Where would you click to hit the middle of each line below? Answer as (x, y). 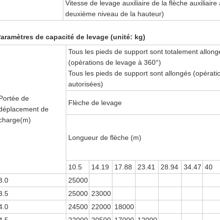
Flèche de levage (95, 103)
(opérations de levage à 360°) (115, 62)
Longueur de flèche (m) (105, 137)
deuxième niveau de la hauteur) (115, 14)
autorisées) (86, 84)
